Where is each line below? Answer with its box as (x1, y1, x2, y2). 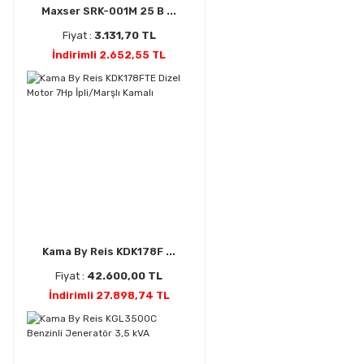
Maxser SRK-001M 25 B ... (41, 4, 177, 17)
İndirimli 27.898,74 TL (48, 288, 170, 301)
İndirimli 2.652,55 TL (52, 48, 167, 61)
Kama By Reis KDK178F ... (42, 245, 176, 258)
